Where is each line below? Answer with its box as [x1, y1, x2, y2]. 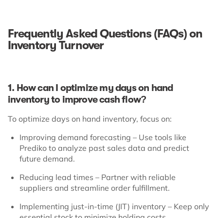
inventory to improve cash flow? [8, 93, 146, 105]
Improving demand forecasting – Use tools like [19, 132, 186, 142]
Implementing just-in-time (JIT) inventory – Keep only [19, 201, 209, 211]
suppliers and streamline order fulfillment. [19, 182, 170, 193]
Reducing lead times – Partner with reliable [19, 172, 176, 182]
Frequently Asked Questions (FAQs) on [8, 26, 203, 40]
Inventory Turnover [8, 38, 104, 52]
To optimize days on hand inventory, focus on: [8, 113, 172, 124]
